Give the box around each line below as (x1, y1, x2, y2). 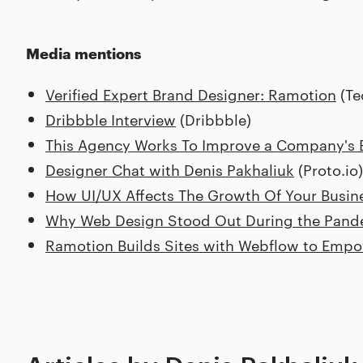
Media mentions (26, 42, 141, 62)
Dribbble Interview (45, 109, 176, 129)
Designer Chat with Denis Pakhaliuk (45, 159, 294, 179)
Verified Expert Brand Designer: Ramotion (45, 83, 336, 104)
